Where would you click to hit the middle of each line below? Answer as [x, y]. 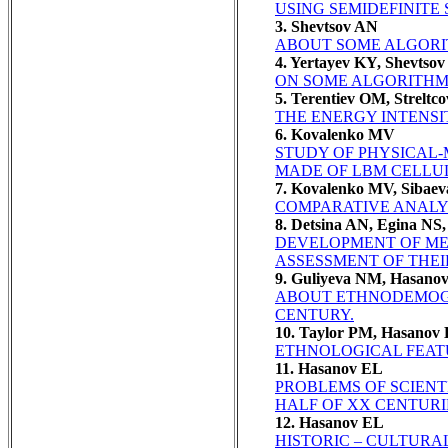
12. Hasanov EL [329, 422]
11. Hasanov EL [329, 368]
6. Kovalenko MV [335, 134]
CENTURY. [314, 314]
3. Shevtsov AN [326, 26]
